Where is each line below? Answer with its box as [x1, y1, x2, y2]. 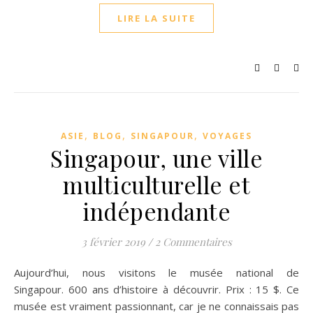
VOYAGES [203, 130, 252, 142]
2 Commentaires [154, 235, 232, 249]
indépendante [82, 196, 231, 226]
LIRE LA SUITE [117, 12, 196, 24]
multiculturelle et [63, 169, 250, 200]
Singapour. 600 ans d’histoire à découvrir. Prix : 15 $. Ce [14, 282, 299, 296]
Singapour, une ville [50, 143, 263, 173]
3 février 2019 [81, 235, 145, 249]
